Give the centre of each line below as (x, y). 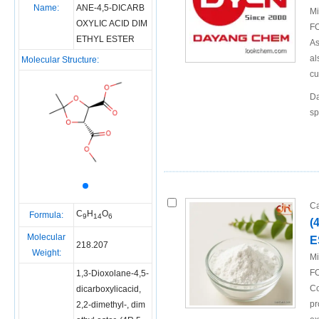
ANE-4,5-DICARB (110, 8)
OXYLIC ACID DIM (112, 23)
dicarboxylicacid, (109, 289)
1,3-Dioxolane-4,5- (113, 273)
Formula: (46, 215)
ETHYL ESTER (105, 39)
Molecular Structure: (60, 60)
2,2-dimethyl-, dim (111, 305)
